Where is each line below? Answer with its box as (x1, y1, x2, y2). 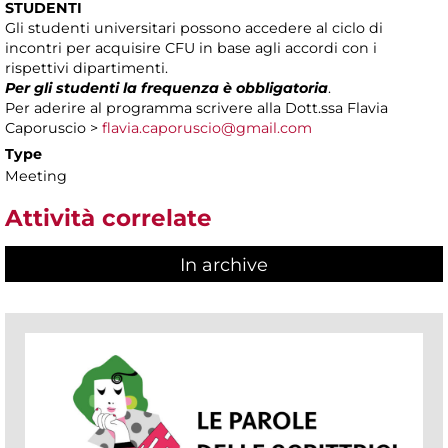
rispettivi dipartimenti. (5, 59, 168, 78)
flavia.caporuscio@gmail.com (102, 119, 312, 138)
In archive (180, 253, 268, 276)
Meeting (5, 167, 67, 186)
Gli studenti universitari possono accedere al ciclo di (5, 19, 383, 38)
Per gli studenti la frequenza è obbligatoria (5, 79, 328, 98)
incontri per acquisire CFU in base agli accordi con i (5, 39, 377, 58)
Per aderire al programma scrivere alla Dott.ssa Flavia (5, 99, 388, 118)
